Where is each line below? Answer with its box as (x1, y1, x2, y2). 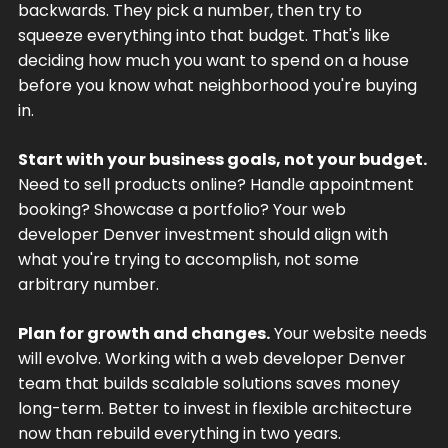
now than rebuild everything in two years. (17, 421, 341, 445)
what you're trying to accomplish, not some (17, 247, 359, 271)
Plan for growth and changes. (17, 321, 270, 345)
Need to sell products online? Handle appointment (17, 172, 414, 196)
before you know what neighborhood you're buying (17, 73, 417, 97)
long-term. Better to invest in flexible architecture (17, 396, 412, 420)
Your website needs (269, 321, 427, 345)
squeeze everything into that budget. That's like (17, 23, 390, 47)
